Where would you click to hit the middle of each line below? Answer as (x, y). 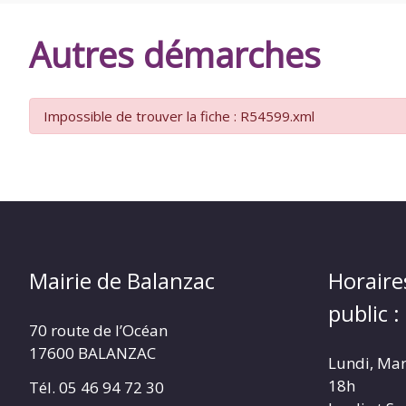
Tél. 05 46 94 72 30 (97, 388)
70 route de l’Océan (98, 331)
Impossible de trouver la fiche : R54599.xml (179, 116)
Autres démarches (175, 54)
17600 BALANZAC (92, 353)
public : (364, 314)
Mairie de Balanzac (122, 281)
